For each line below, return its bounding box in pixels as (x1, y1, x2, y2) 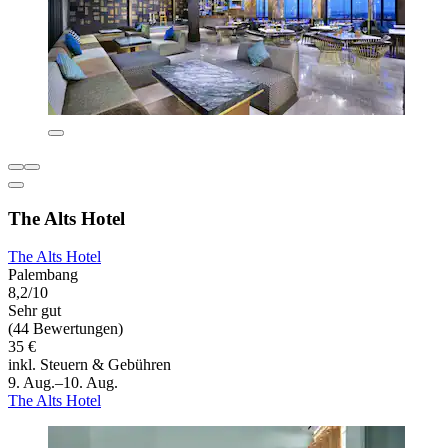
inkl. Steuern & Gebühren (8, 356, 171, 374)
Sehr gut (8, 302, 61, 320)
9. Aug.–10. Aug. (8, 374, 118, 392)
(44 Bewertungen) (8, 320, 123, 338)
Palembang (8, 266, 78, 284)
